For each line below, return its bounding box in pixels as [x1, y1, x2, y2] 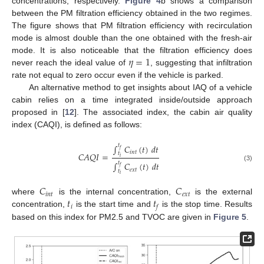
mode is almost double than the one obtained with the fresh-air [12, 32, 252, 42]
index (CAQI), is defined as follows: [12, 119, 142, 129]
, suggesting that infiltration [150, 57, 253, 67]
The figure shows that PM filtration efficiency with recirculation [12, 20, 252, 30]
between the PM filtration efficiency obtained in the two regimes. [12, 8, 252, 18]
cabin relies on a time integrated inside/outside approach [12, 94, 252, 104]
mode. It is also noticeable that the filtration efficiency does [12, 45, 252, 55]
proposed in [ [12, 107, 65, 117]
